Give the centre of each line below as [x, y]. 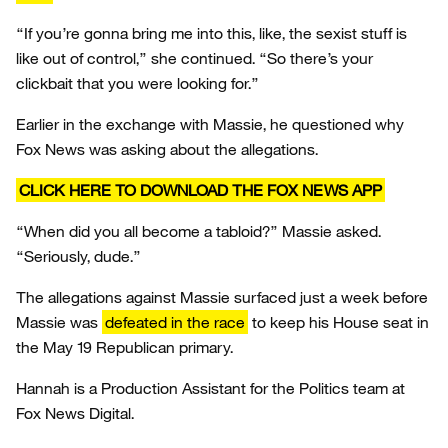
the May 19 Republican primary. [124, 347]
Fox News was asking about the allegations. [167, 149]
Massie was [59, 322]
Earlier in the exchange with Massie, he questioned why [210, 124]
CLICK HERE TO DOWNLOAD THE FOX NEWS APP [200, 190]
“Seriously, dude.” [78, 256]
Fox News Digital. [75, 413]
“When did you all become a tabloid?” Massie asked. [198, 231]
